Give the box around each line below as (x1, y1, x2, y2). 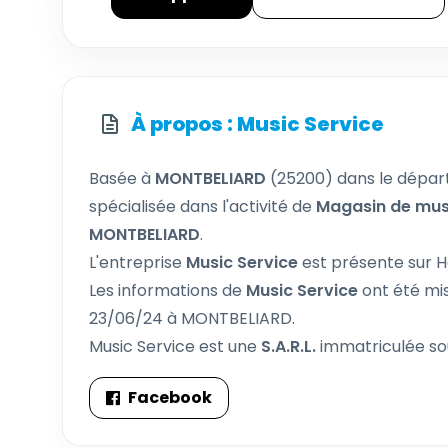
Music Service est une (89, 335, 261, 358)
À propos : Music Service (131, 110, 384, 138)
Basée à (89, 167, 155, 190)
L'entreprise (89, 251, 186, 274)
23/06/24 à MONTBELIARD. (89, 307, 295, 330)
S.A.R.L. (261, 335, 316, 358)
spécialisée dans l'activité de (89, 195, 316, 218)
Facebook (128, 386, 212, 409)
